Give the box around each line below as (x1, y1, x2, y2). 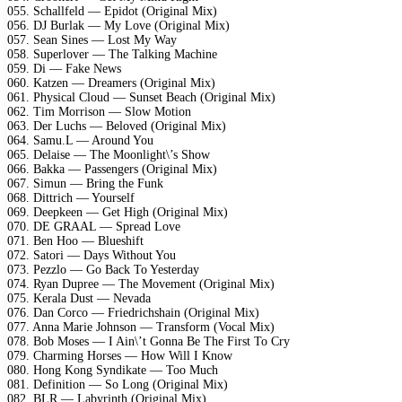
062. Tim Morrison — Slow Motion (7, 104, 191, 118)
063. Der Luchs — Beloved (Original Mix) (7, 118, 226, 133)
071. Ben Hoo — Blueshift (7, 233, 144, 248)
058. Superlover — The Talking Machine (7, 47, 217, 61)
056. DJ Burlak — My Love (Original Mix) (7, 18, 230, 32)
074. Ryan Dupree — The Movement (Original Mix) (7, 276, 275, 291)
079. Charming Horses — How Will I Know (7, 348, 232, 363)
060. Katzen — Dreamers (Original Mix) (7, 75, 215, 90)
